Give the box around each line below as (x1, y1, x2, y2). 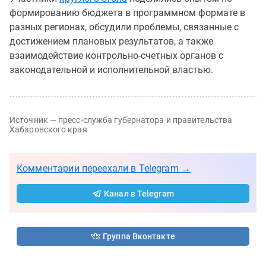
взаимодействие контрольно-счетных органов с (9, 49, 223, 61)
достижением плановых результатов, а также (9, 35, 213, 47)
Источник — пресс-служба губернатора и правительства (9, 115, 233, 125)
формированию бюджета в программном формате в (9, 7, 245, 18)
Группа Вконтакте (103, 231, 175, 241)
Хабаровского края (9, 124, 87, 134)
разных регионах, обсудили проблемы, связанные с (9, 21, 239, 33)
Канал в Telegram (104, 188, 174, 198)
